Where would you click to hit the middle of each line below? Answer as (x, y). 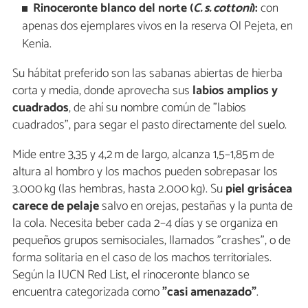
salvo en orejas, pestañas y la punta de (196, 207)
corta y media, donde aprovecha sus (102, 91)
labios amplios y (235, 91)
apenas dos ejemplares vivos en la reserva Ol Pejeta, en (157, 26)
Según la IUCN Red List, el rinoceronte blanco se (131, 275)
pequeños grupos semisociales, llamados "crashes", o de (152, 241)
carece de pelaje (56, 207)
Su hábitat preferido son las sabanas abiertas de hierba (147, 74)
